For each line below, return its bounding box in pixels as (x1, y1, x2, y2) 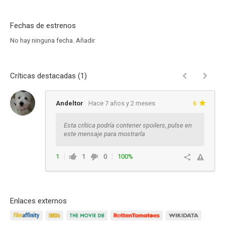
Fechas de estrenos (10, 21, 76, 30)
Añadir (76, 37, 95, 44)
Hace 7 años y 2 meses (88, 99, 155, 107)
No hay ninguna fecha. (10, 37, 76, 44)
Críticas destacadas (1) (10, 71, 87, 80)
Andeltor (56, 99, 83, 107)
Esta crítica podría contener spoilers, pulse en (64, 122, 192, 129)
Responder (63, 164, 95, 171)
